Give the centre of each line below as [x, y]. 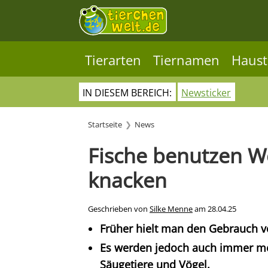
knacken [127, 180]
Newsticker [206, 93]
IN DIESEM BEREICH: [127, 93]
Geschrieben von [119, 209]
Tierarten [113, 60]
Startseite [105, 125]
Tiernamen [186, 60]
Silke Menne [171, 209]
